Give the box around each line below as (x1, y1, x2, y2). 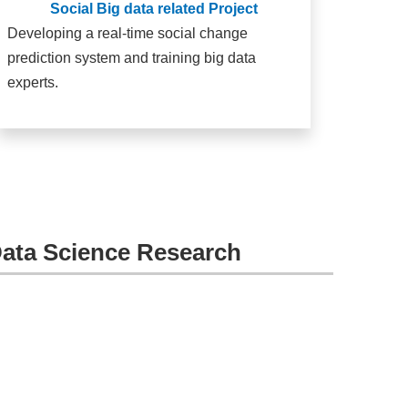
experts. (6, 75, 58, 91)
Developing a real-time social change (6, 25, 248, 42)
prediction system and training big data (6, 50, 256, 66)
